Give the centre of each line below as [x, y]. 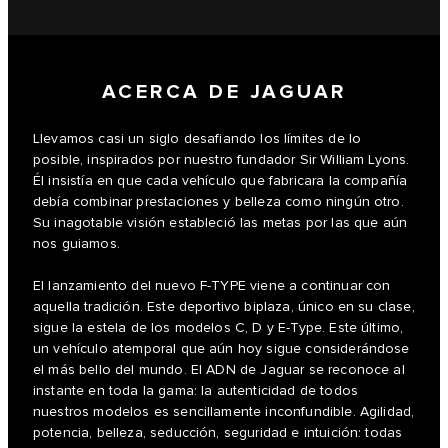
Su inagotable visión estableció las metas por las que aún [220, 223]
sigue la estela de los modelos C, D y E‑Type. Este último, [218, 328]
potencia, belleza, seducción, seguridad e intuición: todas [218, 433]
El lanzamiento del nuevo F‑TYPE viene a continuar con [212, 286]
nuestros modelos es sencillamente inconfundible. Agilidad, [224, 412]
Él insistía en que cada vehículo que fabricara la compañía [220, 181]
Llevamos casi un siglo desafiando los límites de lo [197, 139]
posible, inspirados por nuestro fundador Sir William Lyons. [221, 160]
